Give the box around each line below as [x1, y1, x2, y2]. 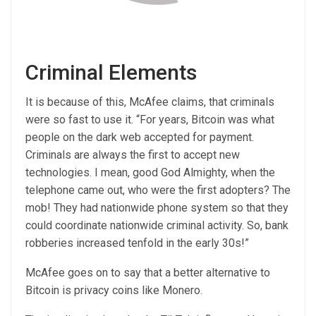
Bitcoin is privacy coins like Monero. [25, 284, 202, 297]
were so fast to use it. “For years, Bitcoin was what [25, 113, 274, 126]
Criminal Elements [25, 60, 197, 85]
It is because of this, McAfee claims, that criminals [25, 95, 274, 109]
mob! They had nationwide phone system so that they [25, 201, 288, 214]
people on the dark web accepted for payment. [25, 130, 254, 144]
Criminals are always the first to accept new [25, 148, 240, 162]
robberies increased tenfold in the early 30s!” [25, 236, 249, 250]
